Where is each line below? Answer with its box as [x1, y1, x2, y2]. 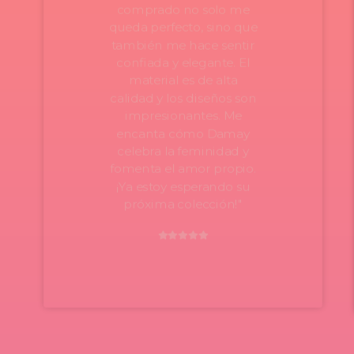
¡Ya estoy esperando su [115, 179, 250, 194]
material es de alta [128, 73, 238, 88]
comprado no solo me [116, 2, 250, 17]
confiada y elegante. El [116, 55, 250, 70]
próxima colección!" [123, 197, 243, 212]
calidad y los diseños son [110, 90, 257, 106]
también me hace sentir [111, 37, 255, 53]
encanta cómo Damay [116, 126, 250, 141]
